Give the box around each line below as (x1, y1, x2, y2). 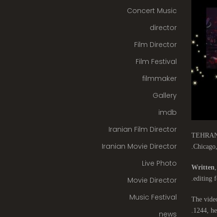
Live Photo (141, 158, 177, 168)
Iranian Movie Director (101, 141, 177, 151)
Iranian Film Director (108, 124, 177, 134)
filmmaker (142, 74, 177, 83)
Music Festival (129, 192, 177, 202)
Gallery (152, 91, 177, 100)
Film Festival (135, 57, 177, 66)
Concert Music (126, 6, 177, 15)
